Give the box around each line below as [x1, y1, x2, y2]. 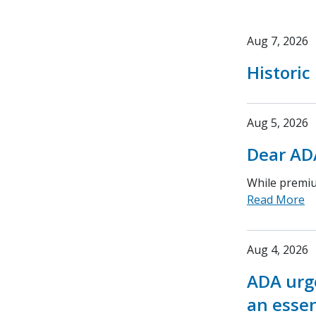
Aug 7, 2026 [247, 33, 308, 49]
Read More [247, 192, 305, 207]
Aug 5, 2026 [247, 115, 308, 130]
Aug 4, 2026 [247, 242, 308, 257]
